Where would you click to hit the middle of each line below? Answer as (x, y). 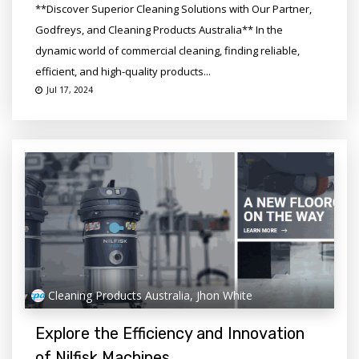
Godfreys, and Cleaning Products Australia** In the (159, 30)
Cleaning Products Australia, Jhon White (150, 295)
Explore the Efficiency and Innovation (169, 334)
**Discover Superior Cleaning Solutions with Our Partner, (173, 9)
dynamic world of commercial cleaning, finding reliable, (167, 51)
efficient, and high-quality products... (123, 72)
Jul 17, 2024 (69, 90)
